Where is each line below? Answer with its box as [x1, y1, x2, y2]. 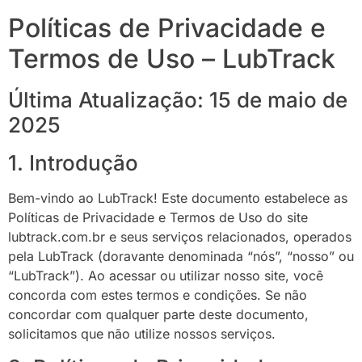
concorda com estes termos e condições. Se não [8, 287, 307, 303]
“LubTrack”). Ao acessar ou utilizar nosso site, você [8, 267, 323, 284]
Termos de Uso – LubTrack [8, 43, 335, 74]
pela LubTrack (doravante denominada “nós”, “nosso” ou [8, 248, 354, 264]
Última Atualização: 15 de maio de [8, 87, 347, 112]
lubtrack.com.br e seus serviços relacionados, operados [8, 229, 351, 245]
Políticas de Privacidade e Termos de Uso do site [8, 209, 308, 225]
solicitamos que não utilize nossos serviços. [8, 326, 276, 342]
